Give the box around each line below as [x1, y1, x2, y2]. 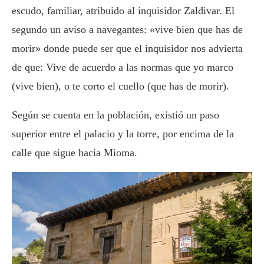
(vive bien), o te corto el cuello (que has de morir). [12, 80, 229, 92]
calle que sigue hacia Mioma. [12, 146, 137, 159]
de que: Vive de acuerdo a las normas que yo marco [12, 61, 233, 73]
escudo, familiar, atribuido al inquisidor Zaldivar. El [12, 4, 235, 16]
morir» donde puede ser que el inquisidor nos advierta [12, 42, 243, 54]
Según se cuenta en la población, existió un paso [12, 108, 219, 121]
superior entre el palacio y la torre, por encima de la [12, 127, 234, 140]
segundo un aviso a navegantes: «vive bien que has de [12, 23, 243, 35]
